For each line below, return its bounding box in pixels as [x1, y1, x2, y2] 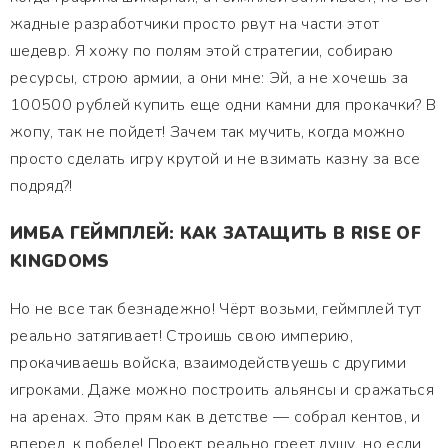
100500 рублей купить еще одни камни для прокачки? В [10, 94, 437, 116]
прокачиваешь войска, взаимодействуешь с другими [10, 352, 407, 374]
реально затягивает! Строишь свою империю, [10, 325, 354, 347]
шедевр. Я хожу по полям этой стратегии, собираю [10, 40, 394, 62]
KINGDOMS [10, 250, 110, 273]
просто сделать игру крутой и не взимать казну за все [10, 148, 421, 170]
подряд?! [10, 175, 73, 197]
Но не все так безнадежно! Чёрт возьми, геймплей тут [10, 298, 422, 320]
